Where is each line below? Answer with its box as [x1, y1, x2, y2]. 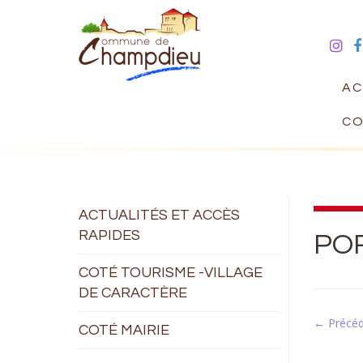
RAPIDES [79, 228, 140, 243]
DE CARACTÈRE [79, 285, 187, 301]
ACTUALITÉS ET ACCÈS [79, 207, 240, 223]
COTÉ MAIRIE [79, 322, 169, 338]
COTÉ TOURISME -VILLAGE [79, 265, 263, 280]
